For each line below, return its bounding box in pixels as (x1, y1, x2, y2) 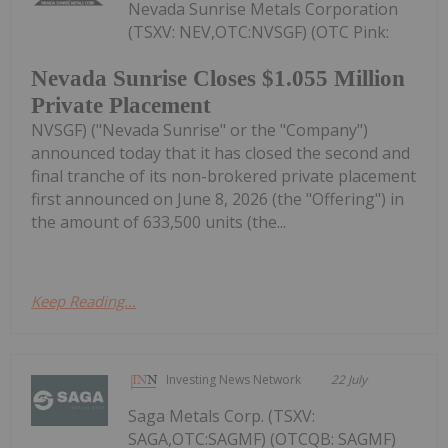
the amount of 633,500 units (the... (31, 210, 286, 233)
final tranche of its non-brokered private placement (31, 164, 416, 187)
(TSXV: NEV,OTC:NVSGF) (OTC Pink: (128, 21, 390, 44)
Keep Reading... (31, 290, 136, 311)
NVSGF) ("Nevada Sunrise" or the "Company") (31, 118, 368, 141)
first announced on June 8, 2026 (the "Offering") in (31, 187, 404, 210)
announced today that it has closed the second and (31, 141, 410, 164)
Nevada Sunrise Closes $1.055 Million (31, 65, 405, 91)
